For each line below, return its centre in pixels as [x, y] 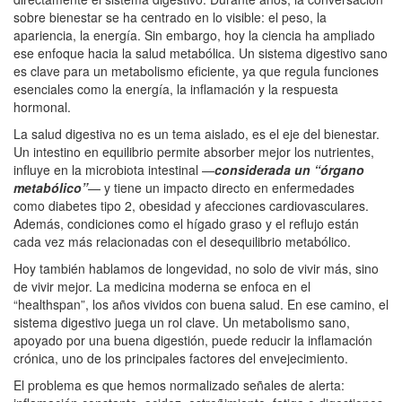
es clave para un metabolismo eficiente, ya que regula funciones [196, 70]
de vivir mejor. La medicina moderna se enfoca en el [162, 286]
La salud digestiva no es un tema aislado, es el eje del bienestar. [197, 133]
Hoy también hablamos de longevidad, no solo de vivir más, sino [196, 268]
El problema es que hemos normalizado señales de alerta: [179, 385]
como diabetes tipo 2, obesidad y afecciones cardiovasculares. [191, 205]
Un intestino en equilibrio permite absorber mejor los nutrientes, [194, 151]
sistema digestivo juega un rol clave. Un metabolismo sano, [182, 322]
